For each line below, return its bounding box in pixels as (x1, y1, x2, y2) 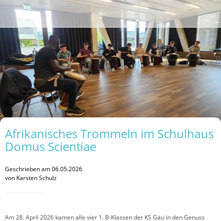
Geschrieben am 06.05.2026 (5, 164, 82, 173)
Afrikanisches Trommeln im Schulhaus (5, 125, 214, 142)
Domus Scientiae (5, 138, 96, 154)
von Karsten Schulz (5, 173, 57, 182)
